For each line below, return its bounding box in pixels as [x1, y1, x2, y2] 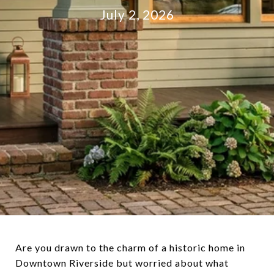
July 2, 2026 [100, 6, 174, 22]
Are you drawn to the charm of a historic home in [15, 242, 245, 253]
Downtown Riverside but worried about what [15, 257, 229, 268]
